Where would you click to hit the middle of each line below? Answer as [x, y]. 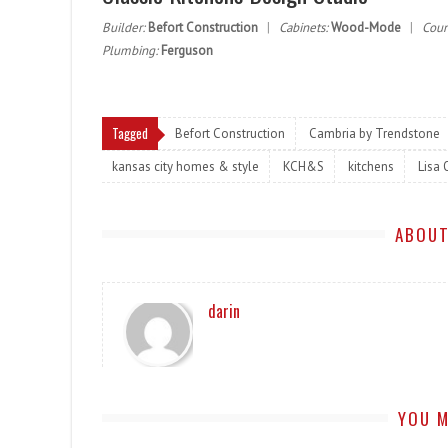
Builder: [123, 27]
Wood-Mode [366, 27]
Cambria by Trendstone [374, 133]
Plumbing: [130, 50]
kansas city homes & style [185, 166]
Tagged [130, 133]
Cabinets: [303, 27]
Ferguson [187, 50]
